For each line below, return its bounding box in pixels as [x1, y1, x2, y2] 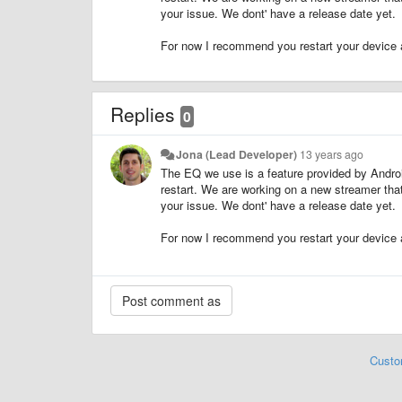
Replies [110, 100, 180, 127]
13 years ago [300, 145, 364, 162]
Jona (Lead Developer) [176, 145, 298, 162]
